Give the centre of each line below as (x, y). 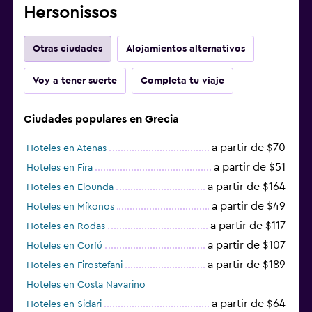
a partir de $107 (247, 245)
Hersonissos (70, 13)
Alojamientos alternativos (186, 48)
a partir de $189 (247, 264)
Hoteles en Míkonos (70, 206)
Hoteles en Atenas (67, 148)
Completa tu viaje (182, 80)
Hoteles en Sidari (64, 304)
